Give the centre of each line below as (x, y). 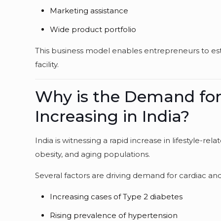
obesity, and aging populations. (93, 154)
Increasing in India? (112, 116)
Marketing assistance (89, 11)
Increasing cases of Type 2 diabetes (116, 197)
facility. (47, 64)
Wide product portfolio (93, 29)
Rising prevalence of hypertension (114, 215)
